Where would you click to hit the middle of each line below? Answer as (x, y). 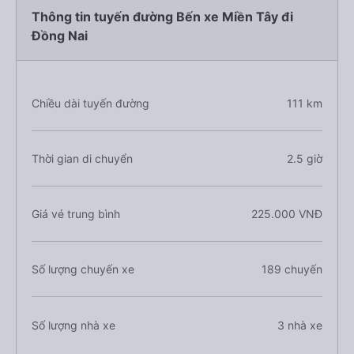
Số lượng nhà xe (73, 325)
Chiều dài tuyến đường (90, 103)
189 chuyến (292, 269)
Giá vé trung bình (76, 214)
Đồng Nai (60, 36)
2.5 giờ (304, 158)
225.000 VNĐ (286, 214)
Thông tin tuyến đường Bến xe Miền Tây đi (162, 17)
